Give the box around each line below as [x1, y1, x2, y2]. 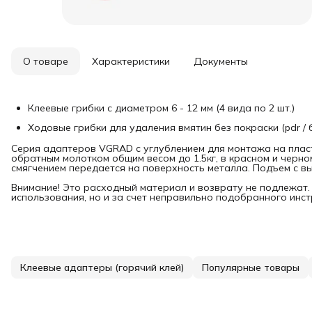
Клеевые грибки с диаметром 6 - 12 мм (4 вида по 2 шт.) [28, 101, 295, 114]
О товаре [23, 54, 68, 68]
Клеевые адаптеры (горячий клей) [20, 260, 184, 274]
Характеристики [92, 54, 170, 68]
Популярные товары [202, 260, 299, 274]
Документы [194, 54, 248, 68]
